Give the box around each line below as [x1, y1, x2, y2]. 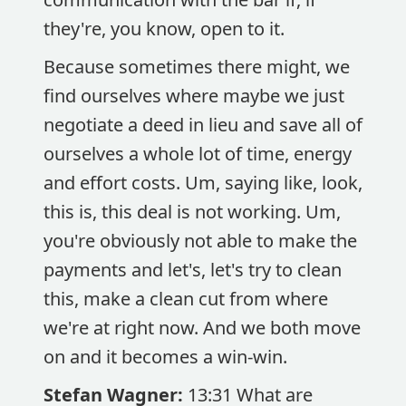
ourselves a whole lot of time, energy [43, 141, 352, 166]
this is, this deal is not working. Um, [43, 199, 341, 224]
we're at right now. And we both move [43, 315, 361, 340]
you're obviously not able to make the [43, 228, 357, 253]
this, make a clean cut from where [43, 286, 328, 311]
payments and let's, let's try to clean [43, 257, 342, 282]
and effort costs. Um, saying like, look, [43, 170, 362, 195]
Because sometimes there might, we [43, 54, 350, 79]
